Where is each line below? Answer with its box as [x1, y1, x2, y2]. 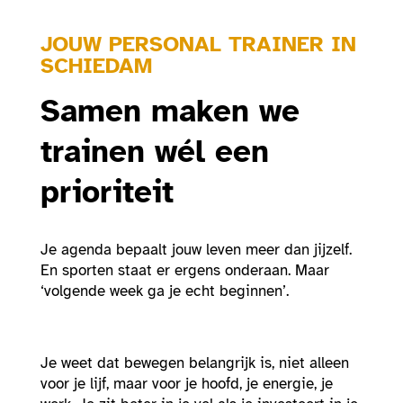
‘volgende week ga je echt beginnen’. [40, 282, 293, 301]
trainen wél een [40, 132, 269, 172]
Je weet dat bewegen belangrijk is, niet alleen [40, 354, 349, 373]
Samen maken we [40, 92, 300, 131]
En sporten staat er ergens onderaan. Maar [40, 261, 329, 281]
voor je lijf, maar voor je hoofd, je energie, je [40, 374, 333, 394]
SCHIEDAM [40, 52, 152, 80]
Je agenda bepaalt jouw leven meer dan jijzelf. [40, 240, 352, 260]
